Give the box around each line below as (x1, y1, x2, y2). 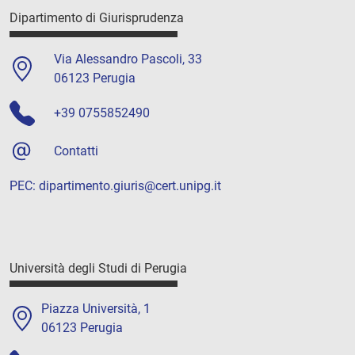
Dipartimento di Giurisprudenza (10, 10, 184, 26)
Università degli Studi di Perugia (10, 260, 187, 276)
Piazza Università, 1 (41, 300, 151, 316)
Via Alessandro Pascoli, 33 (54, 51, 202, 67)
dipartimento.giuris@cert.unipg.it (39, 177, 221, 193)
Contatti (54, 143, 98, 158)
